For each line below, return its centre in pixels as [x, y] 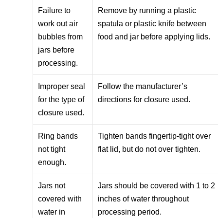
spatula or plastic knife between [152, 23]
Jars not [52, 185]
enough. [52, 162]
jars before [56, 50]
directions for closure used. [144, 99]
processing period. [130, 212]
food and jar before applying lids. [154, 36]
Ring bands [58, 136]
